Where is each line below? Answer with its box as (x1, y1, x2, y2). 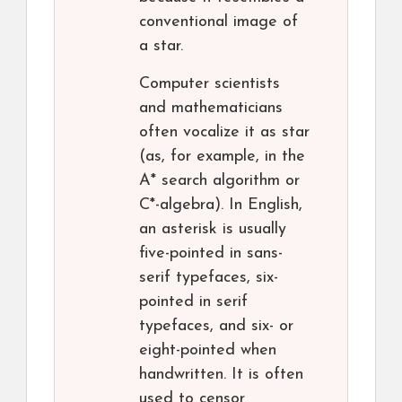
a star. (139, 38, 183, 56)
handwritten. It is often (139, 366, 303, 384)
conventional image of (139, 13, 298, 31)
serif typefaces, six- (139, 269, 278, 287)
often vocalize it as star (139, 124, 310, 142)
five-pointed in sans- (139, 245, 283, 263)
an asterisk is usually (139, 221, 286, 239)
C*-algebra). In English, (139, 197, 302, 214)
